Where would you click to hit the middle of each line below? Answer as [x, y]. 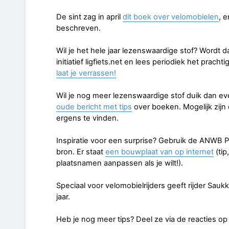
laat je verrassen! [86, 73]
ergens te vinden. [87, 118]
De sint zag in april [89, 17]
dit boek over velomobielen [171, 17]
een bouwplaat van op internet [159, 152]
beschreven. [78, 28]
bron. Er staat [81, 152]
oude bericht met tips [94, 107]
